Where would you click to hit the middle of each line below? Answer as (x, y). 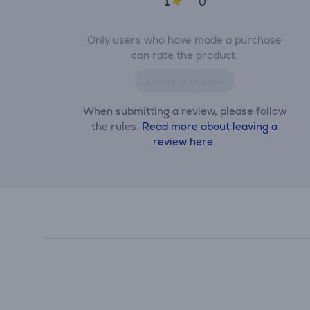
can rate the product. (184, 55)
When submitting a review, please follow (184, 111)
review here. (185, 142)
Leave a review (184, 81)
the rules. (117, 126)
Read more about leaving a (210, 126)
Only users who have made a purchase (185, 40)
